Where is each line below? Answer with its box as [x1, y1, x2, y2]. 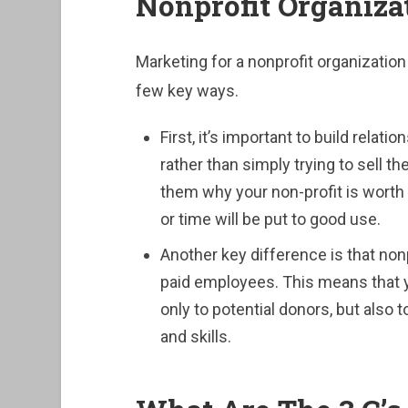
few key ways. [135, 80, 239, 100]
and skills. [159, 326, 231, 346]
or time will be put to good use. [159, 209, 381, 229]
